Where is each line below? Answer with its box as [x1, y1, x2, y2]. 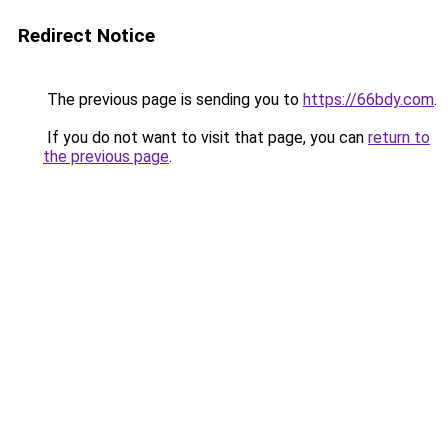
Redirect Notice [18, 24, 155, 47]
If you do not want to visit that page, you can [43, 128, 368, 147]
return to [368, 128, 430, 147]
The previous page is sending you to [43, 90, 303, 109]
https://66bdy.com [303, 90, 434, 109]
